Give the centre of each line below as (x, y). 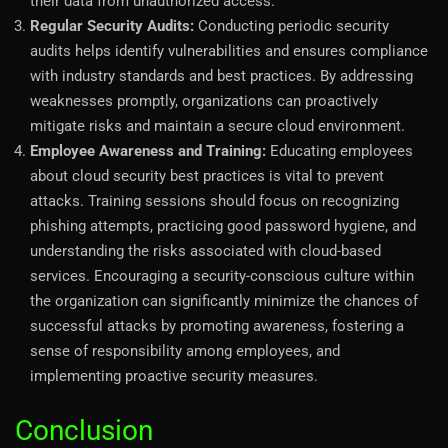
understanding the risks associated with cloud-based (205, 250)
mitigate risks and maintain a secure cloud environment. (217, 125)
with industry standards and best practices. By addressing (221, 75)
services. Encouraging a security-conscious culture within (222, 275)
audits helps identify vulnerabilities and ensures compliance (229, 50)
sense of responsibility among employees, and (185, 350)
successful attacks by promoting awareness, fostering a (217, 325)
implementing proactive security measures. (174, 375)
